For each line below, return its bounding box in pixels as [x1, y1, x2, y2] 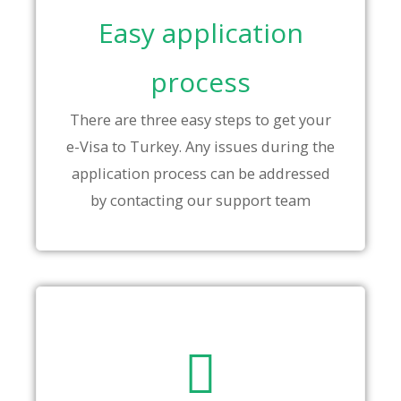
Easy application [98, 14, 303, 52]
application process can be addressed [71, 163, 330, 184]
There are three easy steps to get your [70, 109, 331, 131]
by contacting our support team [90, 190, 311, 211]
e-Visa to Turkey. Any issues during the [66, 136, 335, 158]
